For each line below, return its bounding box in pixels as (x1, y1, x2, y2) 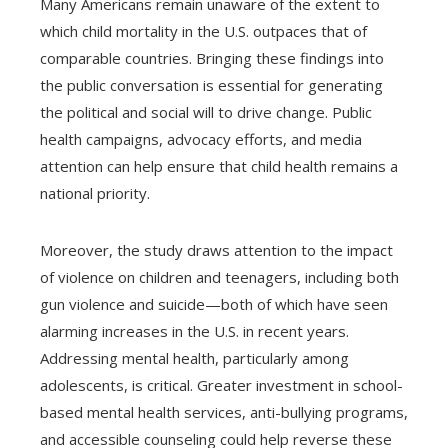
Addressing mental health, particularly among (40, 347, 349, 368)
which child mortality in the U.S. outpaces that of (40, 20, 367, 41)
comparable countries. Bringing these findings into (40, 47, 384, 68)
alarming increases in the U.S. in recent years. (40, 320, 349, 341)
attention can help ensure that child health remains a (40, 155, 398, 176)
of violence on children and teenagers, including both (40, 266, 399, 287)
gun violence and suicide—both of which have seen (40, 293, 388, 314)
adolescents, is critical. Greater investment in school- (40, 374, 403, 395)
